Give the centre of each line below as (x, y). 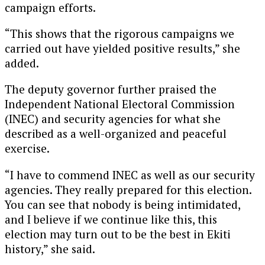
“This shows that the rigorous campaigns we (119, 34)
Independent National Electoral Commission (120, 104)
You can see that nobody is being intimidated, (122, 204)
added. (22, 63)
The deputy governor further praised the (111, 89)
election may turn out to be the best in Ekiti (118, 234)
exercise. (27, 148)
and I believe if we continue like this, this (111, 219)
